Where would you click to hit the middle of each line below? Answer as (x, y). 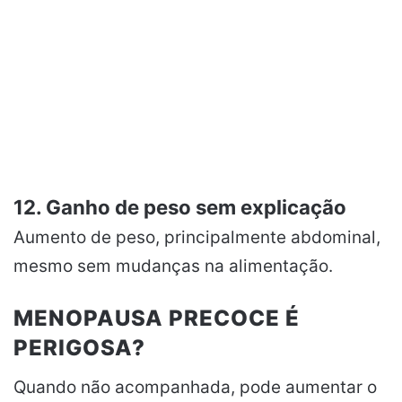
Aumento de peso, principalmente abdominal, (197, 237)
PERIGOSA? (79, 347)
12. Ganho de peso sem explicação (180, 206)
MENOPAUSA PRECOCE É (157, 318)
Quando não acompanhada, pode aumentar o (195, 387)
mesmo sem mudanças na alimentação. (173, 266)
